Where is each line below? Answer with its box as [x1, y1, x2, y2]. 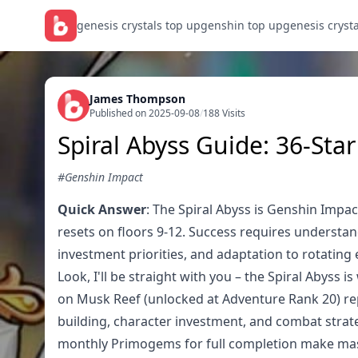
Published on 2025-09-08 [89, 106, 200, 120]
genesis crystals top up [77, 18, 201, 33]
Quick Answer [58, 201, 146, 218]
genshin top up [201, 18, 283, 33]
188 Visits [203, 106, 245, 120]
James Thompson [89, 91, 185, 106]
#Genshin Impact [58, 169, 143, 185]
